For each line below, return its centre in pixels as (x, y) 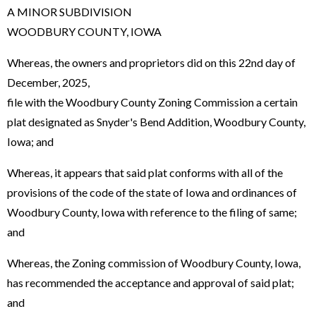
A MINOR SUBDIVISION (69, 11)
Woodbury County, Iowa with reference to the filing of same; (152, 212)
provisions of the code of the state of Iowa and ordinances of (152, 192)
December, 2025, (48, 82)
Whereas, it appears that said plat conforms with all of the (145, 172)
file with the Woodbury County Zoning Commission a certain (152, 102)
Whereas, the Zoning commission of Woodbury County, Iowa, (154, 262)
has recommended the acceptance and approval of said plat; (151, 282)
